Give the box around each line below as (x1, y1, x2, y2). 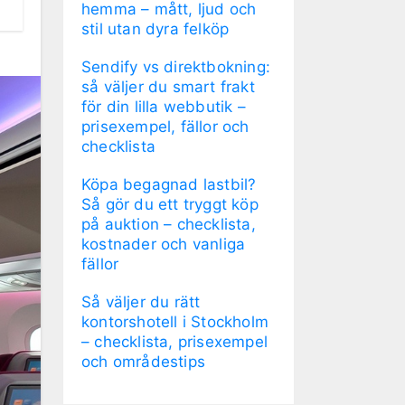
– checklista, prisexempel (81, 332, 268, 351)
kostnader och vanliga (81, 234, 246, 253)
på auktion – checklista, (81, 214, 256, 233)
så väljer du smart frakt (81, 77, 255, 96)
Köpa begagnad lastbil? (81, 174, 257, 193)
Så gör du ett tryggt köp (81, 194, 259, 213)
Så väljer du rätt (81, 292, 201, 311)
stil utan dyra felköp (81, 19, 230, 38)
